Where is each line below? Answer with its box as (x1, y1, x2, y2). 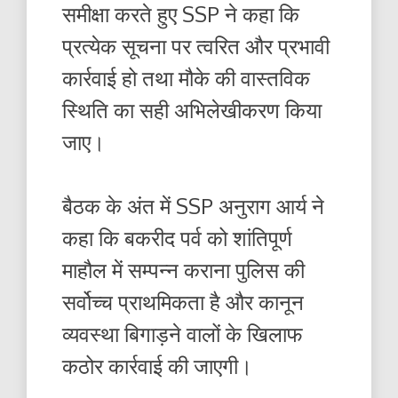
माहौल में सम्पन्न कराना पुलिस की (62, 255, 305, 283)
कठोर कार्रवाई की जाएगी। (62, 351, 252, 379)
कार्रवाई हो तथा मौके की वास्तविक (62, 63, 310, 92)
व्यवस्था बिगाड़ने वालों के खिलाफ (62, 319, 303, 347)
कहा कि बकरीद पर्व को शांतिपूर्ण (62, 223, 292, 251)
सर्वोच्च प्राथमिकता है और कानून (62, 287, 304, 315)
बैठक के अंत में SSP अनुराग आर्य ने (62, 191, 324, 219)
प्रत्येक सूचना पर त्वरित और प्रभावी (62, 31, 330, 60)
